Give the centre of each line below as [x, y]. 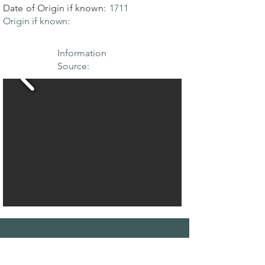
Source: [73, 66]
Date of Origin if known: [54, 8]
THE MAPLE [94, 252]
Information [82, 53]
